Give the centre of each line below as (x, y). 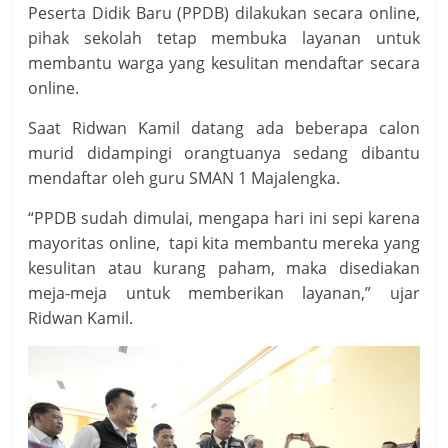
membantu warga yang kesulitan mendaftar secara (224, 63)
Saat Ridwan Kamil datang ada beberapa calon (224, 128)
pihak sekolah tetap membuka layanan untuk (224, 38)
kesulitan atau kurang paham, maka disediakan (224, 268)
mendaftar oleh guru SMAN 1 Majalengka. (184, 178)
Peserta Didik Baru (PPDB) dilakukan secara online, (224, 13)
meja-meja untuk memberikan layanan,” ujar (224, 293)
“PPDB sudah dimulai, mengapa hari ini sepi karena (224, 218)
